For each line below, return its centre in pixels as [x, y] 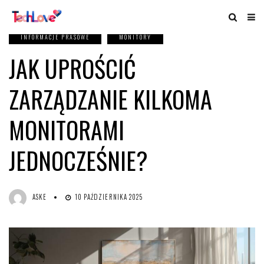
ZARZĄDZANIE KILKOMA [110, 99]
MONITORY [135, 37]
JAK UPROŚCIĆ [72, 68]
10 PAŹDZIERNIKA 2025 [109, 197]
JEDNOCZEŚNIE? [78, 160]
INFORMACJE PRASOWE [55, 37]
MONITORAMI [67, 130]
